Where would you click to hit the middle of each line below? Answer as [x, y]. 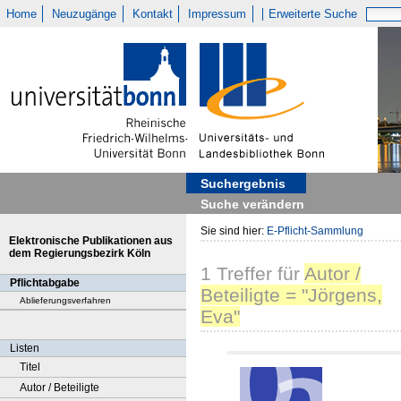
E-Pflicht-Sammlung [315, 231]
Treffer [242, 274]
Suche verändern [252, 204]
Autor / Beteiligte [60, 388]
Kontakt [152, 14]
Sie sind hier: [234, 231]
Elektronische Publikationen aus [91, 241]
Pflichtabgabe [45, 283]
